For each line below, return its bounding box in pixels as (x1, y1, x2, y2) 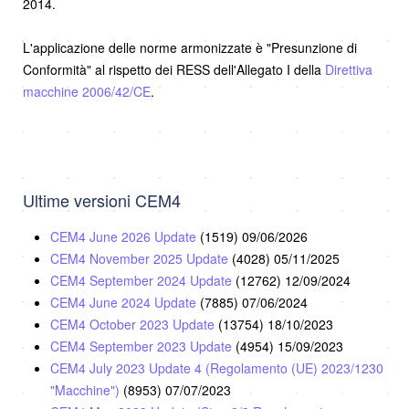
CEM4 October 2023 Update (50, 314, 218, 333)
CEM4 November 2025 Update (50, 248, 232, 267)
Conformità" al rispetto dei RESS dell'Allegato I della (23, 59, 325, 79)
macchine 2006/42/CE (23, 81, 151, 100)
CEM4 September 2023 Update (50, 336, 236, 355)
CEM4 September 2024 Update (50, 270, 236, 289)
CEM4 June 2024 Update (50, 292, 200, 311)
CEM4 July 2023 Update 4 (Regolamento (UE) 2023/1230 (50, 358, 383, 377)
